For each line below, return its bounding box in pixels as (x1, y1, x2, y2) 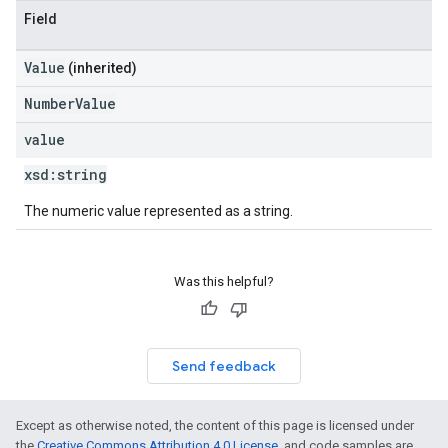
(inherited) (65, 60, 137, 76)
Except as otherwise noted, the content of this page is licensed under (16, 418, 414, 433)
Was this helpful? (174, 274, 274, 289)
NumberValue (24, 94, 116, 113)
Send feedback (172, 357, 276, 375)
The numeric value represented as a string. (24, 203, 293, 219)
